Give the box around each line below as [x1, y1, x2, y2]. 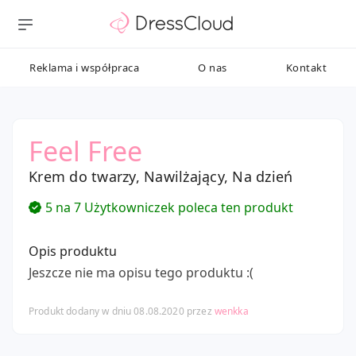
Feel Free [29, 133, 142, 169]
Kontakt [285, 60, 327, 75]
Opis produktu [29, 242, 117, 260]
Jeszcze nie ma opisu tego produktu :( [29, 264, 253, 281]
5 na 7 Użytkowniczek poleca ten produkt [45, 199, 293, 216]
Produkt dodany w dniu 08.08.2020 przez [29, 304, 215, 318]
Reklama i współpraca [29, 60, 139, 75]
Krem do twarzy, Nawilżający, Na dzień [29, 167, 293, 186]
